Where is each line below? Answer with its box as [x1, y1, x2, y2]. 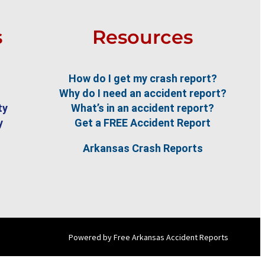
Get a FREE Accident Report [75, 117, 211, 130]
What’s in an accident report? [71, 102, 214, 115]
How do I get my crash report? [68, 72, 217, 85]
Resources [92, 25, 193, 49]
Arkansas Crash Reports [82, 142, 203, 155]
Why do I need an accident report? [59, 87, 227, 100]
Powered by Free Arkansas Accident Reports [68, 231, 228, 243]
